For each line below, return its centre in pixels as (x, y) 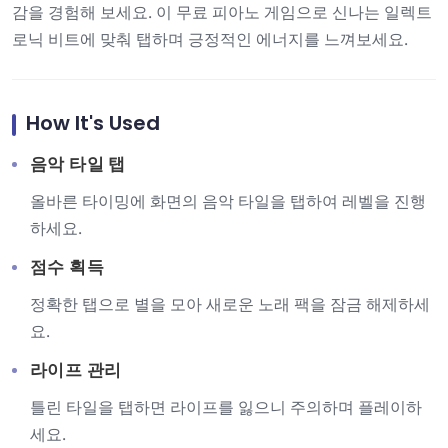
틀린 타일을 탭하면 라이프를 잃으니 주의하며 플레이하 (226, 407)
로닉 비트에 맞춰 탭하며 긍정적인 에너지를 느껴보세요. (210, 39)
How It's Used (93, 123)
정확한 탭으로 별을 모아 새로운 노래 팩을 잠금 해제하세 (230, 304)
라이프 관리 (76, 370)
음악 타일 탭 (78, 164)
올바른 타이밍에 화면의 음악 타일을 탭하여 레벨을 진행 (228, 201)
